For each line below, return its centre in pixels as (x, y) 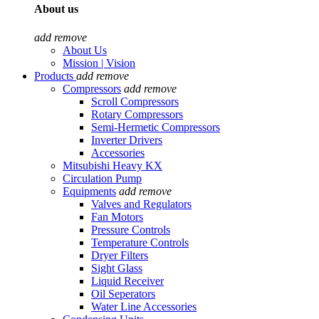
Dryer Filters (120, 255)
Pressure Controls (131, 229)
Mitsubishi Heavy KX (113, 165)
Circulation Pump (102, 178)
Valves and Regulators (141, 204)
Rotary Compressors (137, 114)
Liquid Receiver (127, 281)
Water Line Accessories (144, 306)
